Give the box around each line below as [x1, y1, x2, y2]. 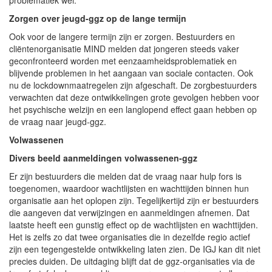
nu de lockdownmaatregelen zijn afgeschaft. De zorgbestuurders [9, 78, 257, 91]
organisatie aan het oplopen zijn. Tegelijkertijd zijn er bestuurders [9, 194, 259, 206]
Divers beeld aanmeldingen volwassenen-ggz [9, 151, 197, 164]
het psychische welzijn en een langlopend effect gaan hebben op [9, 103, 257, 115]
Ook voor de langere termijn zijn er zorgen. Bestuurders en [9, 30, 235, 42]
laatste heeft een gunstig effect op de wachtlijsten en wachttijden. [9, 218, 258, 231]
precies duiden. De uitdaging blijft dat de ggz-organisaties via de [9, 254, 255, 267]
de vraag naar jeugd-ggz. [9, 115, 106, 127]
